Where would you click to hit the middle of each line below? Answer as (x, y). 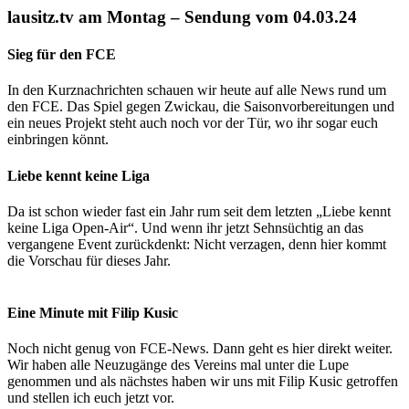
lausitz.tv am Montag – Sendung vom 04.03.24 (182, 16)
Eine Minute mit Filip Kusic (93, 313)
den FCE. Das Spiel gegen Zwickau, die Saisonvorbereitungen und (201, 107)
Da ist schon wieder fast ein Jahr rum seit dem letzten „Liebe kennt (199, 211)
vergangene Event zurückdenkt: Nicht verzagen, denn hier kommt (197, 244)
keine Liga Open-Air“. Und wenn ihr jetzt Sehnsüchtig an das (185, 227)
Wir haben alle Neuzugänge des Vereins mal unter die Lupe (178, 365)
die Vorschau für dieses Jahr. (89, 260)
